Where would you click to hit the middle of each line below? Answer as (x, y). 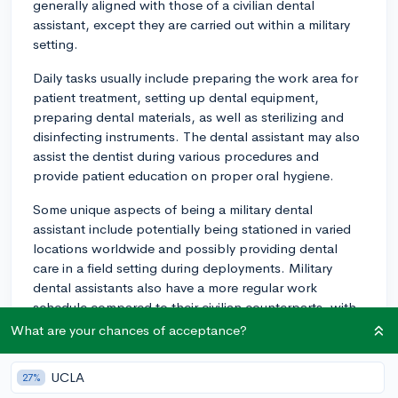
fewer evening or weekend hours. (133, 326)
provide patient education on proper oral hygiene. (183, 175)
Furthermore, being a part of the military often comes (191, 360)
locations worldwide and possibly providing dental (185, 248)
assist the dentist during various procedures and (176, 155)
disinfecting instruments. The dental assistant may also (196, 136)
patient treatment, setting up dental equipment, (176, 97)
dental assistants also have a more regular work (175, 287)
